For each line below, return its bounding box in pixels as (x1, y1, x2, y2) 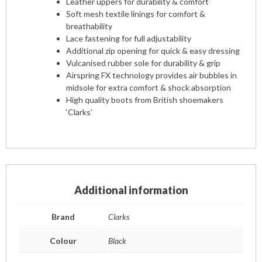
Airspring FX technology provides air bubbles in (66, 70, 237, 80)
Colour (50, 235, 77, 246)
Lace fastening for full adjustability (66, 33, 191, 43)
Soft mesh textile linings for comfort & (66, 8, 205, 19)
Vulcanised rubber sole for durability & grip (66, 57, 220, 68)
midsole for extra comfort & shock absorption (66, 82, 231, 92)
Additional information (74, 183, 188, 196)
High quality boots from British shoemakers (66, 94, 223, 105)
